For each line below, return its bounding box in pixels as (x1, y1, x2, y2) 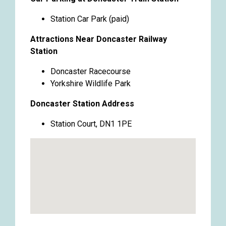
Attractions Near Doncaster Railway (30, 34, 167, 44)
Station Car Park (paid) (50, 14, 129, 24)
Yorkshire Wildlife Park (50, 78, 131, 88)
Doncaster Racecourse (50, 66, 131, 76)
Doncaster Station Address (30, 98, 134, 108)
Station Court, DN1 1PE (50, 119, 132, 129)
